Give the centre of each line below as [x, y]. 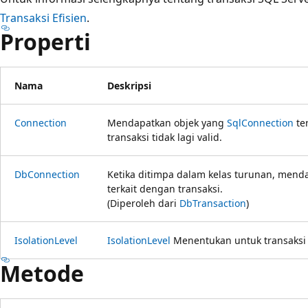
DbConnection [47, 174]
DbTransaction [213, 203]
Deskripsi [129, 85]
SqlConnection [260, 122]
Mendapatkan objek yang [167, 122]
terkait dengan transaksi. [165, 188]
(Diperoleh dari [143, 203]
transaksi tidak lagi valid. [165, 137]
